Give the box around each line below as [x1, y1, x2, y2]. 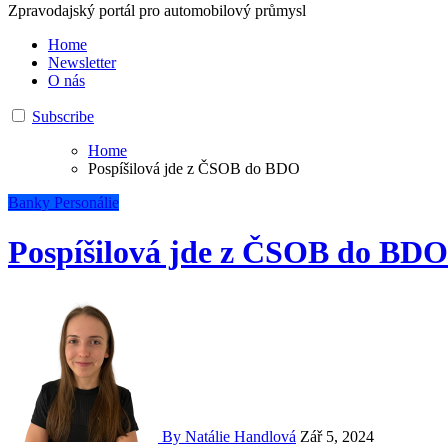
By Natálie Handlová [158, 428, 296, 446]
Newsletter [48, 54, 116, 72]
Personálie [54, 194, 119, 212]
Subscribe [32, 108, 94, 126]
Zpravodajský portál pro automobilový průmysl [8, 2, 306, 20]
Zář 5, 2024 [300, 428, 374, 446]
